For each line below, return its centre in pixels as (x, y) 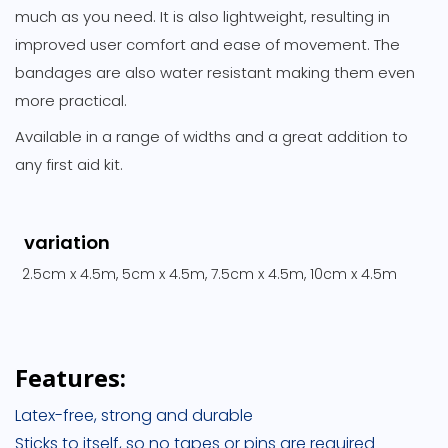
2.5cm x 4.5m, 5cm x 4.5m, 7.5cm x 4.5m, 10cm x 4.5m (209, 273)
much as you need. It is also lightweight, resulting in (202, 16)
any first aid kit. (69, 164)
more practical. (71, 100)
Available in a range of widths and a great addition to (211, 136)
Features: (70, 377)
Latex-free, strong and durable (134, 415)
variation (67, 242)
